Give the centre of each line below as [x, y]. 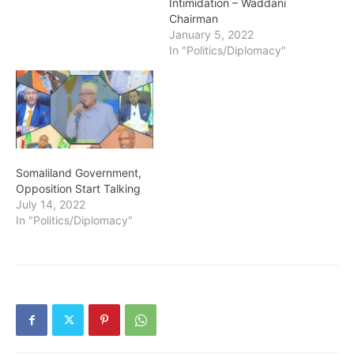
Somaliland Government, [79, 173]
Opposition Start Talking [78, 189]
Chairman [194, 18]
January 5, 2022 [211, 34]
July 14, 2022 [51, 205]
